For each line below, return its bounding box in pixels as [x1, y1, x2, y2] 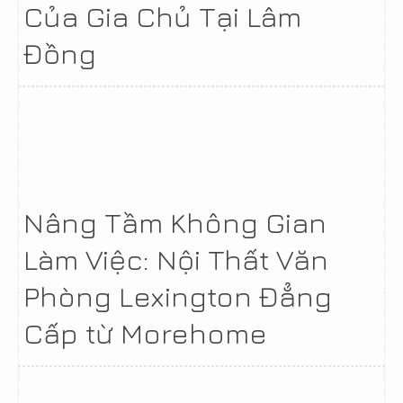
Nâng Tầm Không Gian [23, 205, 327, 239]
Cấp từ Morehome [23, 316, 267, 350]
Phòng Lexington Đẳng [23, 279, 332, 313]
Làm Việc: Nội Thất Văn [23, 242, 328, 276]
